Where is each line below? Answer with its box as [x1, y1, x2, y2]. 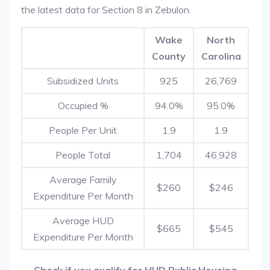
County [152, 50, 186, 62]
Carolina [201, 50, 241, 62]
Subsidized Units [47, 75, 119, 87]
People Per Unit [49, 124, 117, 136]
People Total [55, 149, 110, 161]
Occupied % [57, 99, 108, 111]
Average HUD [52, 215, 114, 227]
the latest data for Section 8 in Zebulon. [21, 4, 191, 16]
